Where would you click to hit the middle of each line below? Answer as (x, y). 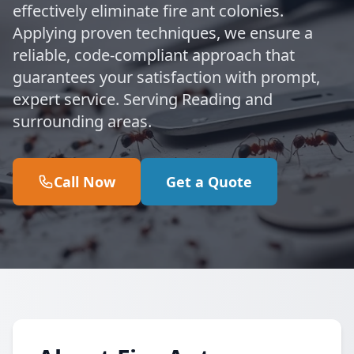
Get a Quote (209, 182)
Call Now (85, 182)
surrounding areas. (82, 121)
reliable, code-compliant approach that (154, 55)
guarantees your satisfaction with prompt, (166, 77)
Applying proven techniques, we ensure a (163, 33)
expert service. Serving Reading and (143, 99)
